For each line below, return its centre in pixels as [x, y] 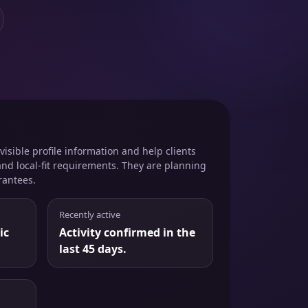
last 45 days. [93, 249]
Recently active [90, 215]
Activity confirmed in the [127, 233]
